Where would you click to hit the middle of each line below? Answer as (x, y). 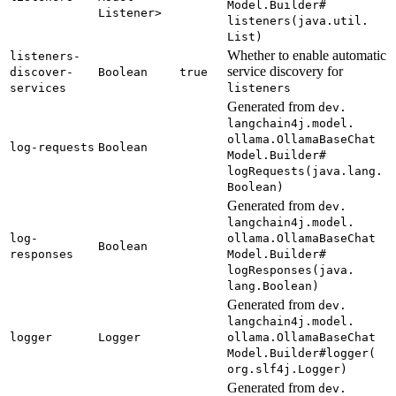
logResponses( (273, 270)
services (38, 88)
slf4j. (277, 369)
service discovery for (285, 71)
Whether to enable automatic (307, 55)
